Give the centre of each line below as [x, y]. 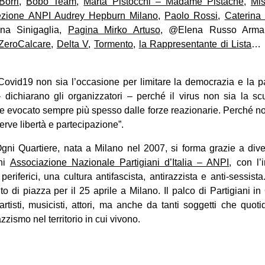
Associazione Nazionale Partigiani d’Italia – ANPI [119, 162]
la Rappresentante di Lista [195, 44]
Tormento [113, 44]
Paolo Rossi [191, 15]
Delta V [72, 44]
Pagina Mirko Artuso [114, 30]
